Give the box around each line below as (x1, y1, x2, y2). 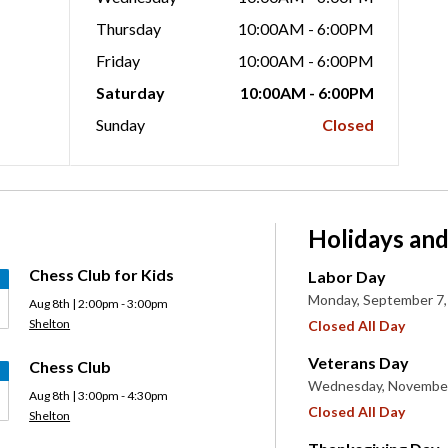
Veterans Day (308, 353, 410, 372)
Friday (96, 51, 144, 70)
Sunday (96, 115, 149, 134)
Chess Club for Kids (29, 265, 175, 284)
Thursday (96, 19, 165, 38)
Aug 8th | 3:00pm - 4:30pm (29, 388, 169, 403)
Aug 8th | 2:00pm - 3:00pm (29, 296, 169, 311)
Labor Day (308, 267, 387, 286)
